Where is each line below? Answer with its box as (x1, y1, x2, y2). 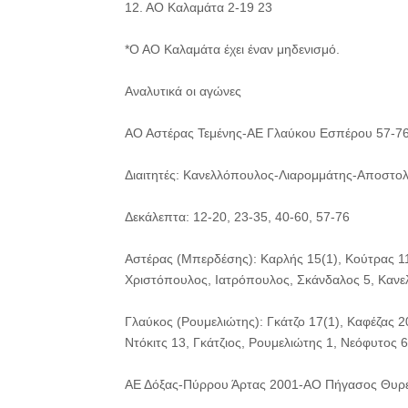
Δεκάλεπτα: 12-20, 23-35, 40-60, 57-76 (125, 209, 350, 224)
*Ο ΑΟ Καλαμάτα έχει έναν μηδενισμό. (125, 42, 340, 56)
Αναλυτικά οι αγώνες (125, 84, 241, 98)
